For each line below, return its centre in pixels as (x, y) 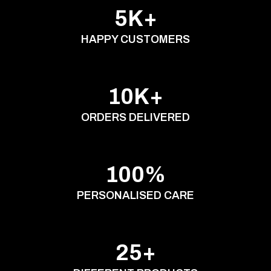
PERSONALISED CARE (135, 195)
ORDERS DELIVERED (135, 117)
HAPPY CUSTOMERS (135, 39)
